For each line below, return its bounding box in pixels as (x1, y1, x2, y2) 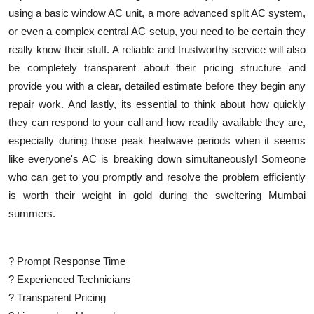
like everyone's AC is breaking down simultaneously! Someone (8, 152, 306, 165)
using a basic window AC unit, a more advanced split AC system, (8, 6, 306, 19)
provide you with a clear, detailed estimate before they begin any (8, 79, 306, 92)
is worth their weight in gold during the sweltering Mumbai (8, 189, 306, 201)
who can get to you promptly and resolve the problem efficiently (8, 170, 306, 183)
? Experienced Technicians (8, 273, 131, 285)
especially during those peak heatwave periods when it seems (8, 134, 306, 146)
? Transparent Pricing (8, 291, 106, 303)
